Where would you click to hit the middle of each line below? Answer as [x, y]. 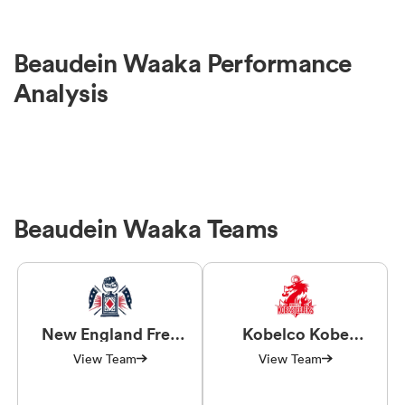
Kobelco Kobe [295, 333]
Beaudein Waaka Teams [146, 228]
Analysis [61, 94]
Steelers [295, 349]
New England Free [110, 333]
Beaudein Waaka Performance [183, 64]
